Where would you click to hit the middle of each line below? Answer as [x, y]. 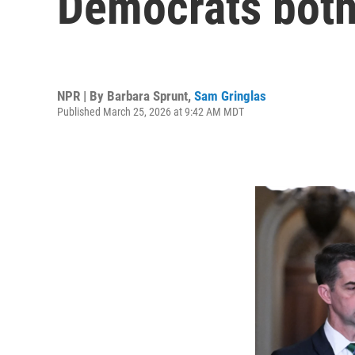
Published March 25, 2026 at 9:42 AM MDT [151, 111]
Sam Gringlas [230, 95]
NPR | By [82, 95]
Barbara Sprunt [147, 95]
